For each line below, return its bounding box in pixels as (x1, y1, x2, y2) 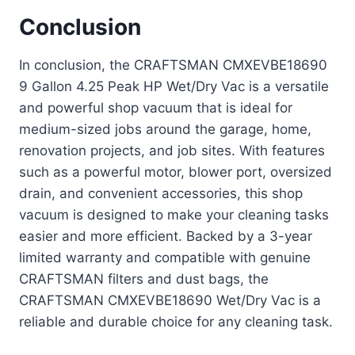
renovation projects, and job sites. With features (19, 143, 325, 159)
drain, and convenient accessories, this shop (19, 185, 303, 202)
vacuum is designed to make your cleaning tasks (19, 207, 329, 223)
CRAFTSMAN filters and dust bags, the (19, 271, 269, 288)
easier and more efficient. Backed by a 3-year (19, 228, 312, 245)
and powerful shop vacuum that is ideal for (19, 100, 292, 116)
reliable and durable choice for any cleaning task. (19, 314, 333, 330)
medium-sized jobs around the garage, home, (19, 121, 311, 138)
